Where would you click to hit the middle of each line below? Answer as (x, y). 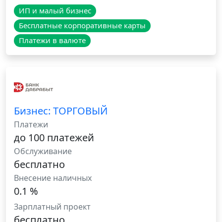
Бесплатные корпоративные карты (82, 26)
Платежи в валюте (52, 40)
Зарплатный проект (52, 207)
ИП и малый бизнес (55, 11)
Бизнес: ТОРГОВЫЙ (61, 111)
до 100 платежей (54, 138)
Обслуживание (43, 151)
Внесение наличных (53, 178)
